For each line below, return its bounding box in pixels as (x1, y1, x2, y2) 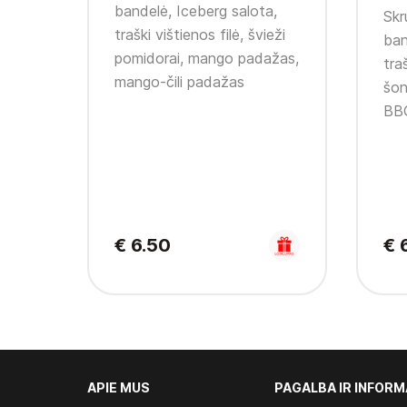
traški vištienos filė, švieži (114, 25, 285, 45)
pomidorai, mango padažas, (114, 49, 299, 68)
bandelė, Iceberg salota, (114, 2, 277, 21)
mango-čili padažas (114, 73, 244, 92)
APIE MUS (87, 380, 150, 395)
